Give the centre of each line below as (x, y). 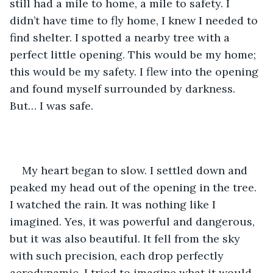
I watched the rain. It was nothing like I (114, 204)
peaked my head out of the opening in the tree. (135, 187)
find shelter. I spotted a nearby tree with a (121, 37)
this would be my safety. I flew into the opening (136, 71)
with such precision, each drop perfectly (118, 255)
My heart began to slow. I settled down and (136, 170)
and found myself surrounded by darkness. (124, 88)
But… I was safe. (53, 105)
